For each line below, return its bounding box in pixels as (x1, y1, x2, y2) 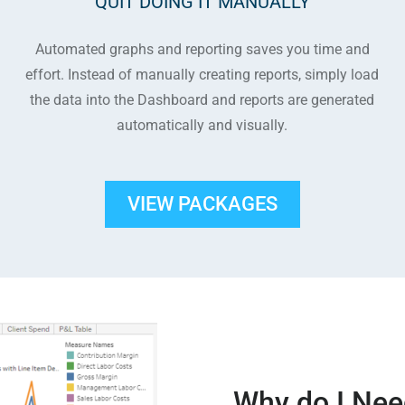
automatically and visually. (117, 117, 288, 134)
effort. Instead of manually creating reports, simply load (25, 66, 380, 83)
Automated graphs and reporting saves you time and (34, 41, 370, 58)
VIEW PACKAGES (127, 193, 278, 215)
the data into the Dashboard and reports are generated (30, 91, 375, 108)
